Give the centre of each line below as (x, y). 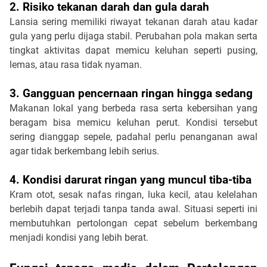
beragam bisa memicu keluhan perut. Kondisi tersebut (133, 122)
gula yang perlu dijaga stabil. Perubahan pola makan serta (133, 36)
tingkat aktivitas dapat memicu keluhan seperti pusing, (133, 50)
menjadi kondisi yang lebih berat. (79, 237)
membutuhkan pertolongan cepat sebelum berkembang (133, 223)
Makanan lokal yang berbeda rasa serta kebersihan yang (133, 108)
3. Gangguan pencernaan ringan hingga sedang (131, 93)
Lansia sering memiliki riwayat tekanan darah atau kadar (133, 21)
